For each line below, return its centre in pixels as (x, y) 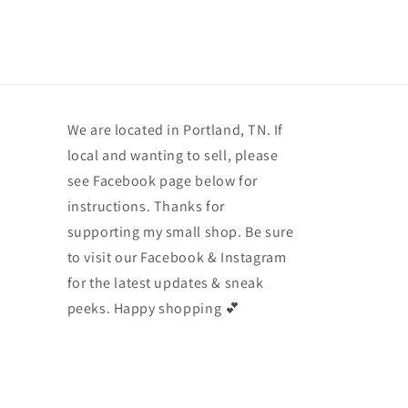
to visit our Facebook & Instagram (177, 257)
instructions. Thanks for (146, 206)
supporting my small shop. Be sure (180, 232)
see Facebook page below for (162, 181)
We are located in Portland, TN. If (175, 130)
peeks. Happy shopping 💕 (153, 308)
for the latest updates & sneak (165, 283)
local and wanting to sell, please (173, 155)
